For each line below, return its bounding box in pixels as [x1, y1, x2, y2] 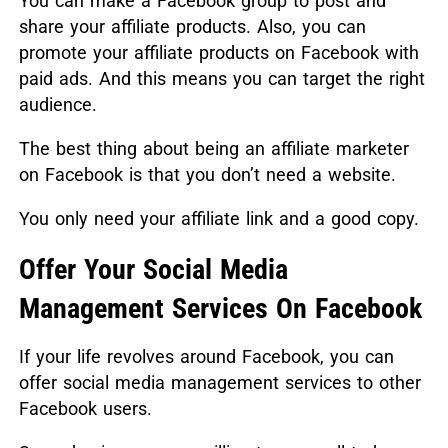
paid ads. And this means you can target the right [18, 67, 425, 89]
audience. [18, 93, 97, 115]
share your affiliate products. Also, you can [18, 15, 366, 37]
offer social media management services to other [18, 371, 421, 393]
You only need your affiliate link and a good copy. [18, 207, 419, 229]
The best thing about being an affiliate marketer [18, 137, 409, 159]
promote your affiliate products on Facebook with [18, 41, 419, 63]
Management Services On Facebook [18, 291, 422, 325]
